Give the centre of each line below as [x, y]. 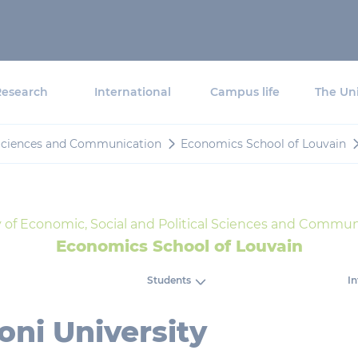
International [133, 92]
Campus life [245, 92]
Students [169, 280]
